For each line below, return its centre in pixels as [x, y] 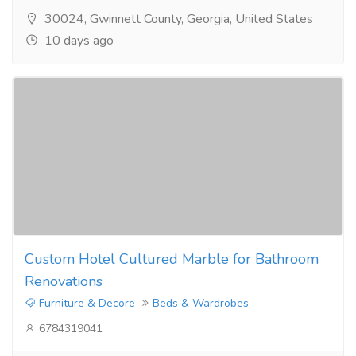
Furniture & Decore [85, 303]
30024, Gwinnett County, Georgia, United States [177, 19]
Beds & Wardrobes [201, 303]
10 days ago [77, 40]
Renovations [64, 281]
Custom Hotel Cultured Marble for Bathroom [172, 259]
